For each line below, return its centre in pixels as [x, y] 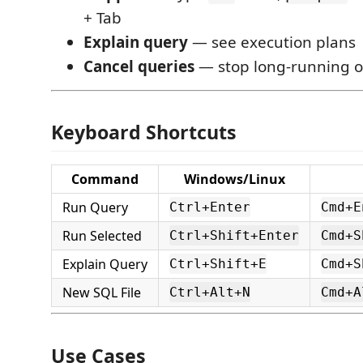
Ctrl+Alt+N [210, 292]
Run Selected [102, 236]
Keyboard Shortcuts [144, 132]
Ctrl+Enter [210, 207]
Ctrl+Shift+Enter [234, 235]
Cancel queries [139, 66]
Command [105, 179]
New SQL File [102, 293]
